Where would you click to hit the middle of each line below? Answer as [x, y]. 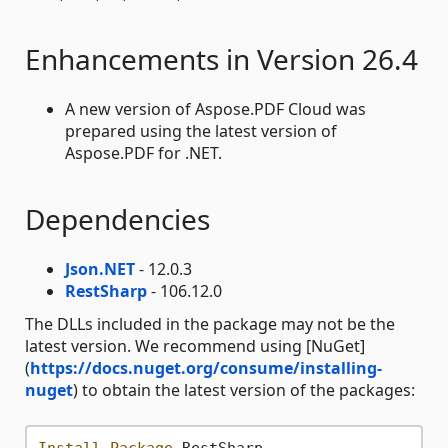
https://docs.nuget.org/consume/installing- [206, 368]
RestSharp [106, 291]
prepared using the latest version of [201, 131]
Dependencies [117, 219]
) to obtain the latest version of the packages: [244, 390]
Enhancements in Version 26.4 [221, 59]
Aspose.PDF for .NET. [143, 153]
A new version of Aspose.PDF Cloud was [215, 109]
